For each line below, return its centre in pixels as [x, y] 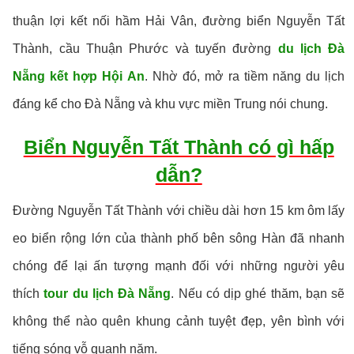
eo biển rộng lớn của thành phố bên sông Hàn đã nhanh [179, 238]
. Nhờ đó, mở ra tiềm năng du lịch [245, 76]
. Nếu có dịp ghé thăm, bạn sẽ [258, 294]
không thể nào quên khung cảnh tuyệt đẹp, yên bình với [179, 321]
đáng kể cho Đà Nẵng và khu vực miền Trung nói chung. [171, 104]
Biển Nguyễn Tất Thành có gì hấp [179, 147]
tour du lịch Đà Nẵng [107, 294]
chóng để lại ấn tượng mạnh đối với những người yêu [179, 266]
